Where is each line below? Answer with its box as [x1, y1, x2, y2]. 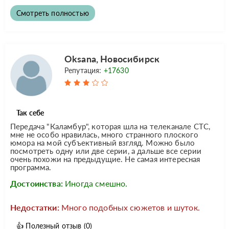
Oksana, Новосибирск [64, 53, 160, 64]
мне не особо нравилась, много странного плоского [10, 129, 198, 139]
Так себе [16, 108, 44, 117]
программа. [10, 162, 52, 172]
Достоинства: [10, 178, 63, 188]
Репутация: [64, 65, 104, 75]
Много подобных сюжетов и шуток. [61, 202, 200, 212]
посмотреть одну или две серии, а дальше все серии [10, 146, 201, 155]
